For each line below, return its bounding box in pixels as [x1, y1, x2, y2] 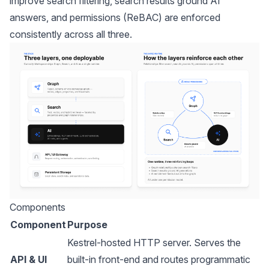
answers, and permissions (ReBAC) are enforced [10, 11, 220, 23]
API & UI [10, 253, 47, 265]
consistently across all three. [10, 28, 132, 40]
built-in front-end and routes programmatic [67, 253, 250, 265]
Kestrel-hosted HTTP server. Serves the [67, 237, 241, 249]
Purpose [67, 219, 107, 231]
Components [10, 201, 65, 213]
